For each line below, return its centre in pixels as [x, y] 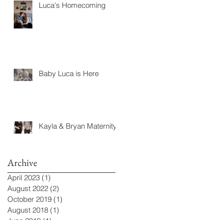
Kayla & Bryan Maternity [78, 126]
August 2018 [28, 210]
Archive [22, 163]
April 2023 [24, 178]
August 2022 [28, 189]
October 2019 [29, 199]
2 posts [71, 189]
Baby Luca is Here [69, 74]
